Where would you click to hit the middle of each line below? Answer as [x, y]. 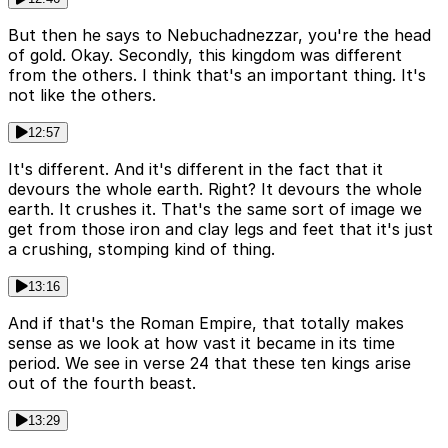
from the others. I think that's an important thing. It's [217, 74]
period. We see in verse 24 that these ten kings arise [209, 362]
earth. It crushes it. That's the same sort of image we [215, 208]
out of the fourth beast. [102, 382]
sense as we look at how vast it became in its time [201, 342]
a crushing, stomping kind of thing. [141, 248]
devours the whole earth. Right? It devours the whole [215, 188]
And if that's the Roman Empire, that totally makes [206, 322]
